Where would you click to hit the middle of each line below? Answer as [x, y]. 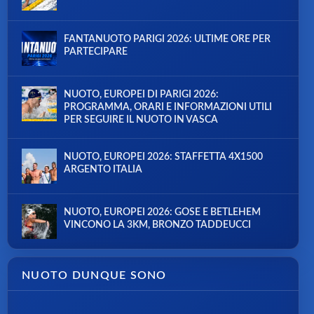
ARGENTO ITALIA [103, 170]
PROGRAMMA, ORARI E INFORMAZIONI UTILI [168, 108]
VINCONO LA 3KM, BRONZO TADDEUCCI [157, 225]
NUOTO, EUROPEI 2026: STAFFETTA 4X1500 [163, 157]
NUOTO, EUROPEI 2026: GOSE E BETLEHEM [162, 213]
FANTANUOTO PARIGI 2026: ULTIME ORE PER [167, 40]
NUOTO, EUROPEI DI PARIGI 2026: [141, 95]
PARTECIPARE [96, 52]
